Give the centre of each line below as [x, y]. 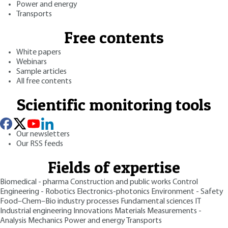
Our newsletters [43, 134]
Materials [130, 211]
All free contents [44, 81]
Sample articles [41, 72]
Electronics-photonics [113, 192]
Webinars [32, 62]
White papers [39, 52]
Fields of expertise [114, 167]
